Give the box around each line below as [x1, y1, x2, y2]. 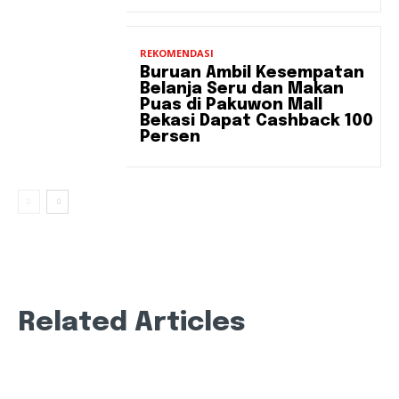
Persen [140, 128, 201, 145]
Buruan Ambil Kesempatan [140, 64, 365, 81]
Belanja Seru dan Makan [140, 80, 345, 97]
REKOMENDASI [140, 45, 215, 60]
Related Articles [18, 309, 246, 338]
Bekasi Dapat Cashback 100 [140, 112, 374, 129]
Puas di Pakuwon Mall [140, 96, 323, 113]
